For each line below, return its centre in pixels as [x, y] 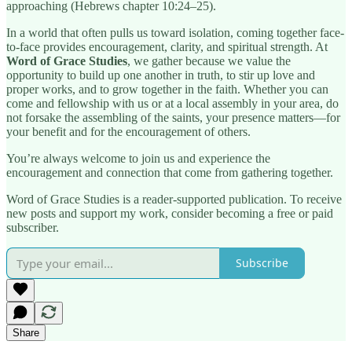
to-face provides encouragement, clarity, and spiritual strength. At [167, 46]
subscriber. [33, 227]
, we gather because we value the [209, 60]
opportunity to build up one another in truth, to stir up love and [161, 75]
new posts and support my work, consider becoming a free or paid [170, 213]
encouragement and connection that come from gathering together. [170, 172]
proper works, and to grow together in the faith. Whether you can [167, 89]
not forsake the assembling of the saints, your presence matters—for [173, 117]
